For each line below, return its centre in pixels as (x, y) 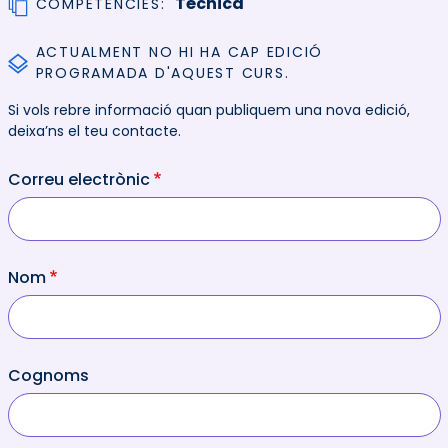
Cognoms (48, 376)
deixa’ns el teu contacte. (94, 131)
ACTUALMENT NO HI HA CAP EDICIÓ (179, 52)
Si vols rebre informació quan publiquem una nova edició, (208, 110)
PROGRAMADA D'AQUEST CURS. (162, 73)
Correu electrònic (78, 180)
